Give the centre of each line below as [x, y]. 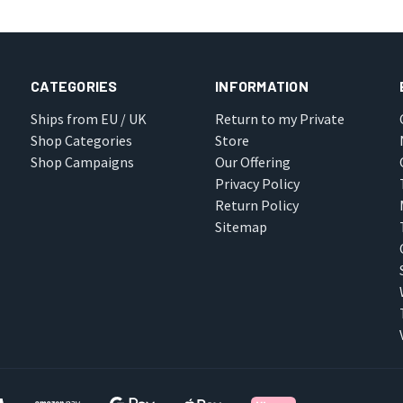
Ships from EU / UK [89, 119]
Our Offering [253, 162]
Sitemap [242, 227]
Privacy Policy [258, 184]
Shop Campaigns [83, 162]
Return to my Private [280, 119]
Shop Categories [82, 141]
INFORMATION [262, 86]
